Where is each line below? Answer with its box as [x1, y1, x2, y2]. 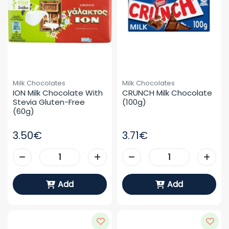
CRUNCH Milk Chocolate [122, 87, 212, 98]
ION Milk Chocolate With [13, 87, 103, 98]
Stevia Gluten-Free [13, 97, 85, 107]
